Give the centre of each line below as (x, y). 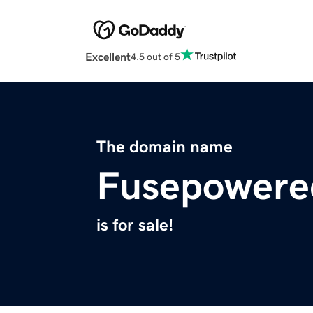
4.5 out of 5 (155, 56)
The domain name (165, 147)
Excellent (108, 57)
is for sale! (135, 225)
